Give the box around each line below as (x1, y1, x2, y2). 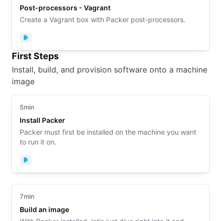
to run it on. (20, 138, 56, 146)
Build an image (20, 205, 69, 214)
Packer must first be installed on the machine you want (20, 128, 196, 136)
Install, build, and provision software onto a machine (12, 65, 207, 74)
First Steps (12, 51, 59, 61)
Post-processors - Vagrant (20, 3, 110, 12)
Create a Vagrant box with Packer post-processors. (20, 15, 185, 24)
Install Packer (20, 116, 65, 124)
